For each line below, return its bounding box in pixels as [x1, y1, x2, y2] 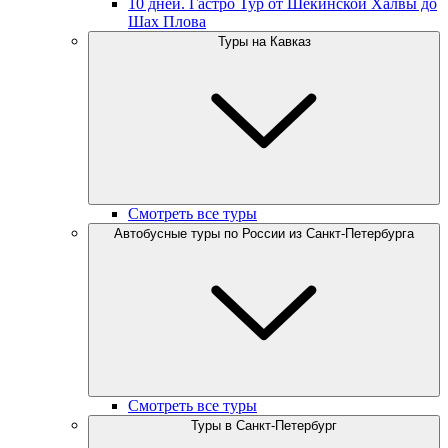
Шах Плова [128, 13, 206, 30]
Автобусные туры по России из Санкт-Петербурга [114, 226, 414, 241]
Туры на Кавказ [217, 34, 311, 49]
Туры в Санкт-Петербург [191, 418, 337, 433]
